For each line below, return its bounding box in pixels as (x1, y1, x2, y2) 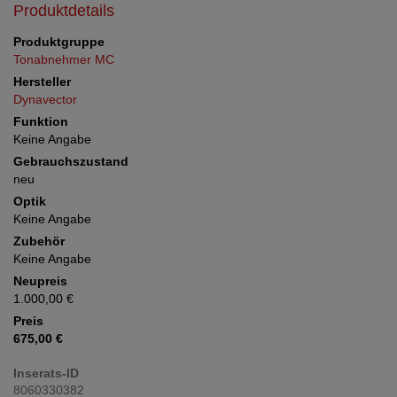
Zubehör (13, 234, 65, 248)
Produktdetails (13, 2, 114, 19)
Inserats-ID (13, 366, 79, 380)
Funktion (13, 114, 68, 128)
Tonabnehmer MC (13, 52, 114, 66)
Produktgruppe (13, 35, 105, 49)
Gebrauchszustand (13, 154, 128, 168)
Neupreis (13, 274, 67, 288)
